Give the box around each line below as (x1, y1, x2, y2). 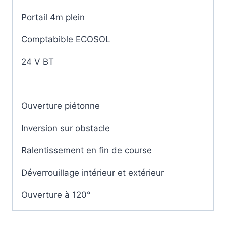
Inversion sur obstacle (21, 123, 110, 133)
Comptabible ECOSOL (21, 34, 110, 44)
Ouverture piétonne (21, 100, 100, 111)
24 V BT (21, 56, 54, 67)
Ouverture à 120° (21, 189, 91, 200)
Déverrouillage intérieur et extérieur (21, 167, 164, 178)
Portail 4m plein (21, 12, 85, 22)
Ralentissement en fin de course (21, 145, 152, 155)
